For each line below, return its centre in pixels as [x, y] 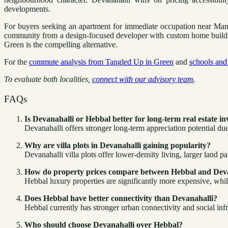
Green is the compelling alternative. [61, 45]
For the [17, 62]
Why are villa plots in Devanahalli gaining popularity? [118, 145]
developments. [27, 9]
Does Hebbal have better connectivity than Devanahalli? [121, 198]
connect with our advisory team [143, 79]
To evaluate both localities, [48, 79]
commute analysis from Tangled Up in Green [101, 62]
